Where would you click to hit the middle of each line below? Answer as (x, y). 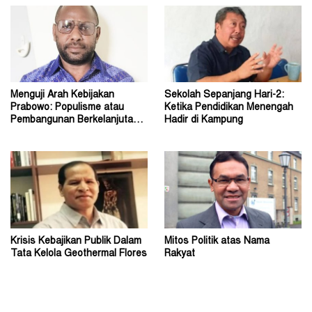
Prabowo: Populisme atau (67, 108)
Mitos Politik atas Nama (217, 242)
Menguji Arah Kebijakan (62, 96)
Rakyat (180, 255)
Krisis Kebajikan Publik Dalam (76, 242)
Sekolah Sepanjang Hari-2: (224, 96)
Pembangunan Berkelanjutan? (77, 121)
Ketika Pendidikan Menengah (229, 108)
